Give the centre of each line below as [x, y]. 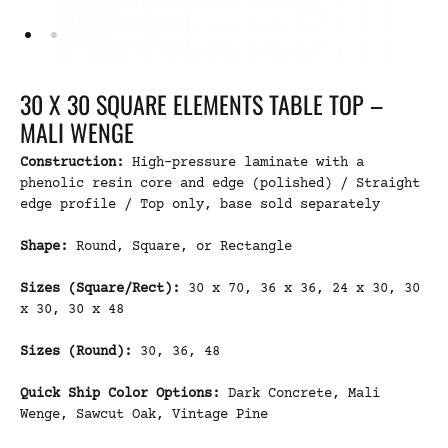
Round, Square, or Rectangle [180, 247]
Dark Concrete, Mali [304, 394]
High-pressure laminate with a [244, 163]
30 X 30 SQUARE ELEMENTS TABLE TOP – [201, 104]
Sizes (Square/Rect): [104, 289]
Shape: [44, 247]
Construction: [72, 163]
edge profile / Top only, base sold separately [200, 205]
